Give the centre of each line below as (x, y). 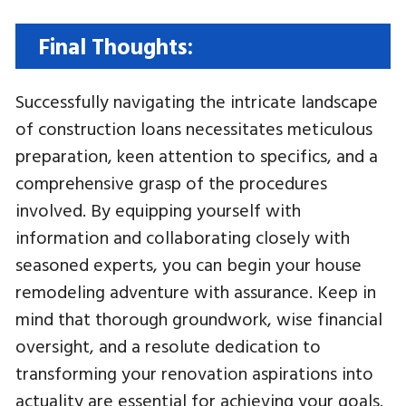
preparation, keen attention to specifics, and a (197, 155)
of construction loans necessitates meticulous (194, 128)
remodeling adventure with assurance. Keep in (196, 291)
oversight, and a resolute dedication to (168, 345)
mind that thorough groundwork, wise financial (199, 318)
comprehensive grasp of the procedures (171, 182)
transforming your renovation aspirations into (194, 372)
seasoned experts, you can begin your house (188, 264)
